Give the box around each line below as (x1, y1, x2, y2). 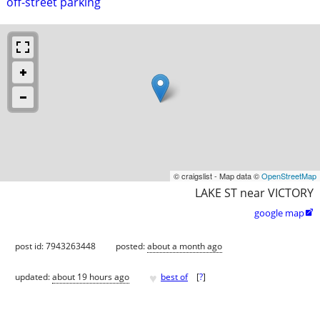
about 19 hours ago (52, 271, 129, 284)
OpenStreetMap (261, 169, 316, 181)
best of (161, 271, 188, 284)
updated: (15, 271, 52, 284)
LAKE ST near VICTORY (195, 184, 314, 201)
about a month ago (147, 239, 222, 252)
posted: (116, 239, 147, 252)
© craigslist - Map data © (174, 169, 261, 181)
